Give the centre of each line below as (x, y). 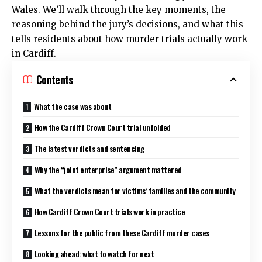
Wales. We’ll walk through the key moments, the (119, 9)
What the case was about (73, 106)
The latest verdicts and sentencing (89, 148)
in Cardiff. (34, 53)
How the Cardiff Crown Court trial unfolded (102, 127)
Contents (55, 79)
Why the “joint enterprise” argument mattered (108, 169)
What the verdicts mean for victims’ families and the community (135, 190)
